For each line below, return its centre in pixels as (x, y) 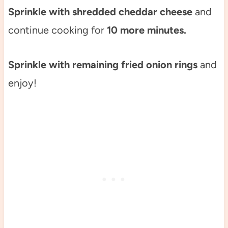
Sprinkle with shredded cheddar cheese (101, 12)
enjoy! (22, 83)
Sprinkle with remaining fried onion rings (104, 65)
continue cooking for (56, 30)
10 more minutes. (145, 30)
